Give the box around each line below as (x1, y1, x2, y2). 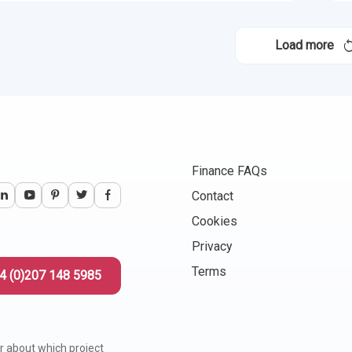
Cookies (192, 214, 238, 229)
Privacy (192, 239, 233, 254)
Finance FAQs (192, 163, 268, 178)
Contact (192, 189, 234, 203)
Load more (274, 38, 334, 53)
